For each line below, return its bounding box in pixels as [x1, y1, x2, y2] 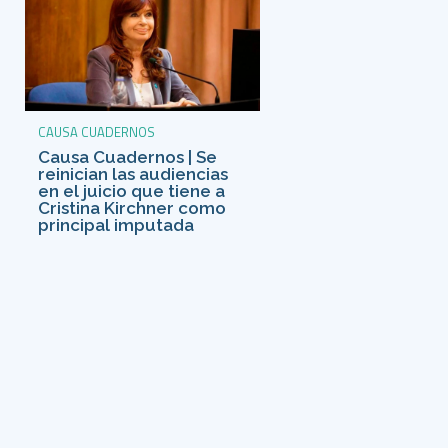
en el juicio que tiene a [37, 180, 225, 201]
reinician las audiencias [37, 163, 228, 184]
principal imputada [37, 214, 194, 235]
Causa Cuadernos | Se [37, 146, 217, 167]
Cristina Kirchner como [37, 197, 226, 218]
